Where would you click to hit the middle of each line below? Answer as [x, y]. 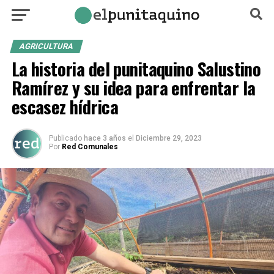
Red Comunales [90, 147]
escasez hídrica [65, 106]
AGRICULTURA [46, 46]
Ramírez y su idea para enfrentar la [133, 87]
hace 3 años [105, 138]
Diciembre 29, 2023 [168, 138]
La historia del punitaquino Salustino [136, 68]
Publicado [65, 138]
